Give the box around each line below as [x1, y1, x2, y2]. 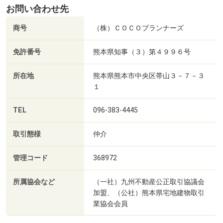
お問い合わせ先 [6, 4, 69, 14]
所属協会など [13, 178, 55, 187]
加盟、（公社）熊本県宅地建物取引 [93, 189, 205, 197]
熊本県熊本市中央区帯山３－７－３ [93, 72, 205, 80]
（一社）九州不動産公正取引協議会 [93, 178, 205, 186]
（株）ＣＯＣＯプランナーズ [93, 24, 184, 32]
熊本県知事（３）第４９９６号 [93, 48, 191, 56]
